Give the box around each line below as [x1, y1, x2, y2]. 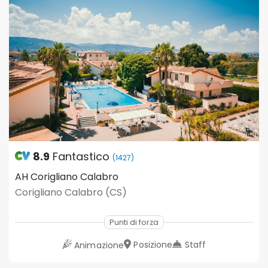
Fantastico [53, 148, 109, 164]
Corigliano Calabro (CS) [15, 185, 127, 199]
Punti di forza [109, 217, 159, 227]
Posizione [133, 238, 173, 251]
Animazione [74, 239, 124, 251]
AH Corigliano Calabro [15, 169, 118, 184]
